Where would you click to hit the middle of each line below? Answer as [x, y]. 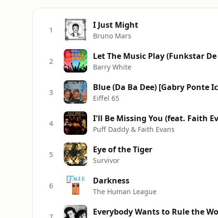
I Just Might [116, 25]
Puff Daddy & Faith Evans [134, 129]
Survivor [106, 160]
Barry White [112, 67]
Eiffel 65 [106, 98]
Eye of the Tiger [123, 149]
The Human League [125, 191]
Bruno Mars [112, 36]
